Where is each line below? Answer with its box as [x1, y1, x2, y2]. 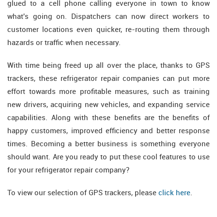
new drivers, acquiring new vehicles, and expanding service [7, 99, 210, 109]
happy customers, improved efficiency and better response [7, 125, 210, 136]
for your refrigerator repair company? [7, 165, 129, 175]
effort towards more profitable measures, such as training [7, 86, 210, 96]
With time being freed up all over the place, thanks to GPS [7, 60, 210, 70]
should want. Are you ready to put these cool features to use [7, 152, 210, 162]
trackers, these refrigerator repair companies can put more [7, 73, 210, 83]
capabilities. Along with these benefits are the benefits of [7, 112, 210, 123]
